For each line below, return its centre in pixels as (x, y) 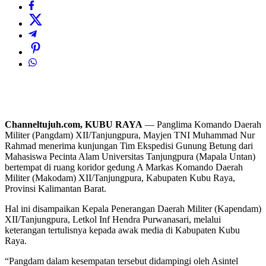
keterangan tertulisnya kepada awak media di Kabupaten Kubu (122, 230)
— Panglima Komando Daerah (202, 125)
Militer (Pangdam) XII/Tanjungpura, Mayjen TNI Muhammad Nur (130, 135)
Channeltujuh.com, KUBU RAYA (74, 125)
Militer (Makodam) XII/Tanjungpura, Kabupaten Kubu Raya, (120, 178)
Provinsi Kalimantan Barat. (56, 189)
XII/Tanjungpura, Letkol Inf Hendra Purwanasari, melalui (113, 220)
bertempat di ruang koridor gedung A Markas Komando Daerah (124, 167)
